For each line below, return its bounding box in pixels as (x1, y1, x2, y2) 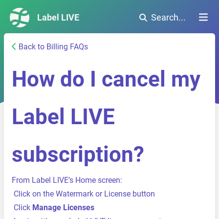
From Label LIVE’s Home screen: (12, 175, 122, 185)
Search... (151, 12, 186, 22)
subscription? (12, 142, 144, 167)
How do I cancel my (12, 66, 200, 92)
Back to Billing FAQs (19, 42, 88, 51)
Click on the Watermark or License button (14, 189, 155, 198)
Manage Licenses (32, 203, 94, 212)
